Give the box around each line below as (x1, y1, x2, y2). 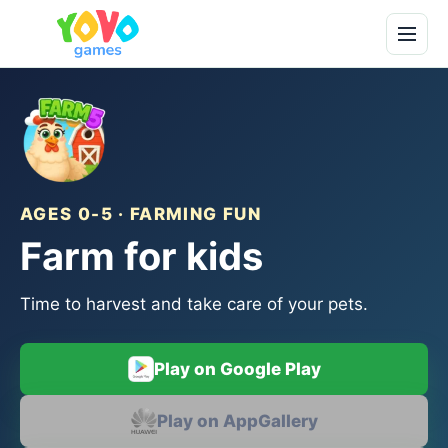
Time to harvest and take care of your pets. (20, 294, 368, 314)
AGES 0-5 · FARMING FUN (20, 204, 261, 224)
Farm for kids (20, 233, 263, 279)
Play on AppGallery (156, 411, 318, 431)
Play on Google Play (153, 359, 321, 379)
